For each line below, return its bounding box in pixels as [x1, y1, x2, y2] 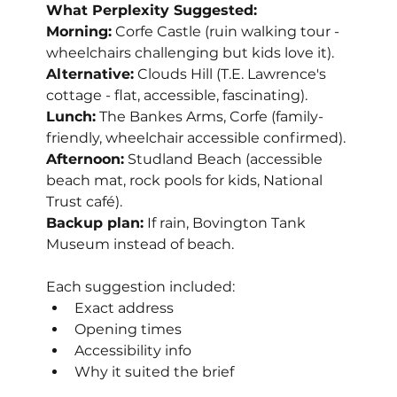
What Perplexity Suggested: [46, 2, 258, 19]
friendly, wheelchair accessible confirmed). [46, 129, 346, 147]
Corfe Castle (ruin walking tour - [112, 23, 344, 41]
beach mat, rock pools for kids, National [46, 172, 327, 190]
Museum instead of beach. [46, 236, 235, 253]
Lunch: [46, 108, 97, 126]
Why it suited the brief [74, 363, 235, 381]
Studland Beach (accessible [124, 151, 327, 168]
